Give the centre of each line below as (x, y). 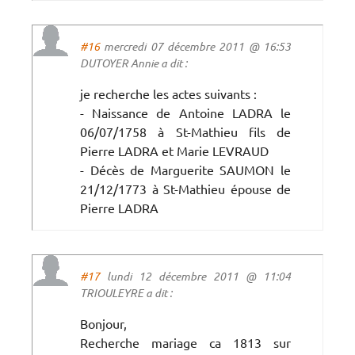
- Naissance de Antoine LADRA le (185, 112)
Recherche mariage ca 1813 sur (185, 342)
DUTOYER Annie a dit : (134, 63)
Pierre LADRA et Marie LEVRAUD (174, 150)
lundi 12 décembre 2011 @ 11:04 (195, 276)
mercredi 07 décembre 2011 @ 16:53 (195, 46)
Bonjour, (103, 323)
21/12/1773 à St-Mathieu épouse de (185, 188)
